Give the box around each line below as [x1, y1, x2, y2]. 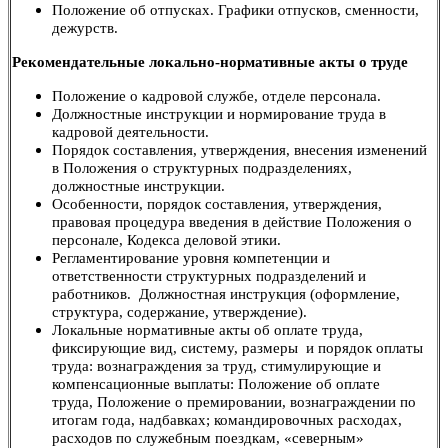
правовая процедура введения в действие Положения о [52, 213, 412, 230]
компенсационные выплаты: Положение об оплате [52, 375, 380, 392]
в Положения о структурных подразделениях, [52, 159, 352, 176]
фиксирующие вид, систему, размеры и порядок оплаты [52, 339, 423, 356]
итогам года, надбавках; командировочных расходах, [52, 411, 402, 428]
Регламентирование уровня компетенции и [52, 249, 330, 266]
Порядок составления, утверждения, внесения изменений [52, 141, 427, 158]
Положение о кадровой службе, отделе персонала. [52, 87, 381, 104]
